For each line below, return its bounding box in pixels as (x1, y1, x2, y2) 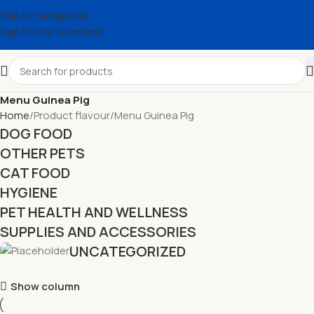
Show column (10, 279, 80, 294)
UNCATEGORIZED (69, 242, 186, 261)
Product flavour (34, 108, 110, 123)
